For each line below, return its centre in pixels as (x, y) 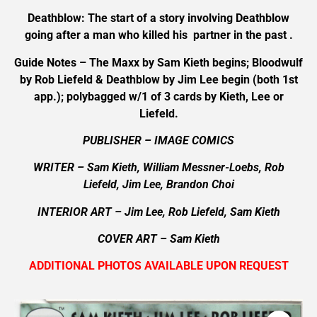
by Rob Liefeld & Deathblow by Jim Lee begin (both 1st (158, 79)
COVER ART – (133, 239)
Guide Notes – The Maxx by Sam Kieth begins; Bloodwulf (158, 62)
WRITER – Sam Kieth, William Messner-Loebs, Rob (158, 168)
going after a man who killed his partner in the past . (158, 35)
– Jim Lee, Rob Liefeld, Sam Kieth (197, 212)
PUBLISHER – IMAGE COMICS (158, 140)
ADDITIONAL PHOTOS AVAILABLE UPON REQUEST (158, 266)
